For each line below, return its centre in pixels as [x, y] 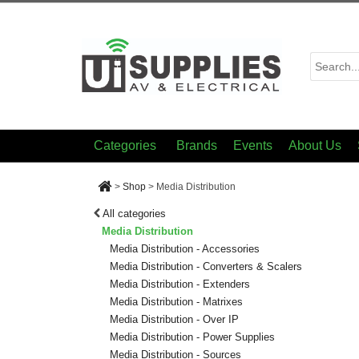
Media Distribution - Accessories [185, 249]
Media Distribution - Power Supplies [192, 337]
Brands [197, 145]
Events [253, 145]
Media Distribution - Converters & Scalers [206, 266]
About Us [315, 145]
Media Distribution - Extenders [180, 284]
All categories [134, 214]
